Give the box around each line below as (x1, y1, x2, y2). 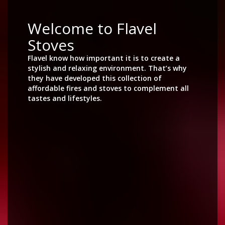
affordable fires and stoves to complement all (28, 83, 189, 93)
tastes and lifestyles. (28, 93, 102, 103)
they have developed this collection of (28, 73, 162, 83)
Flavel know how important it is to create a (28, 53, 180, 63)
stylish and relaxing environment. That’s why (28, 63, 187, 73)
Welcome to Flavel (28, 18, 157, 39)
